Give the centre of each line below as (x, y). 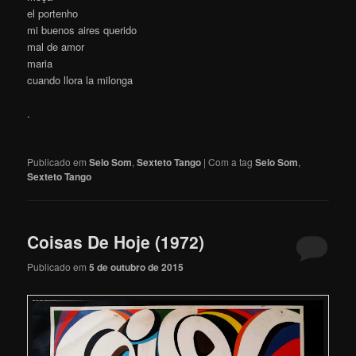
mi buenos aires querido (82, 29)
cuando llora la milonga (80, 79)
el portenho (53, 13)
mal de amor (56, 46)
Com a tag (232, 161)
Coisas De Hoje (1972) (116, 242)
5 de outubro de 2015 (137, 267)
